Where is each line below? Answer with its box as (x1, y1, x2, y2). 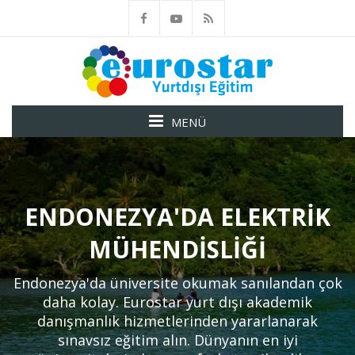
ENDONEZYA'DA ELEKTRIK (25, 200, 330, 233)
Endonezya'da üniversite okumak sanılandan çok (13, 273, 342, 292)
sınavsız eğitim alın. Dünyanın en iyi (57, 330, 298, 349)
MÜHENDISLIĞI (89, 233, 266, 265)
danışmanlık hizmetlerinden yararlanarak (37, 311, 318, 330)
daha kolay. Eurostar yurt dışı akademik (43, 292, 312, 311)
